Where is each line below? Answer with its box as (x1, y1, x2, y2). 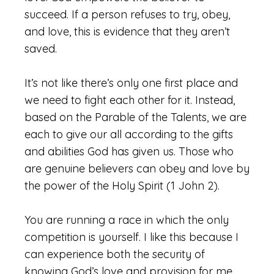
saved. (24, 42, 57, 56)
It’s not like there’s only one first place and (24, 76, 238, 90)
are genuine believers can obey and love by (24, 161, 250, 176)
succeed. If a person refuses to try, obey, (24, 7, 230, 21)
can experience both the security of (24, 247, 205, 261)
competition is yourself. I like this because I (24, 230, 239, 244)
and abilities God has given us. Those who (24, 144, 234, 158)
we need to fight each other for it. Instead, (24, 93, 235, 107)
